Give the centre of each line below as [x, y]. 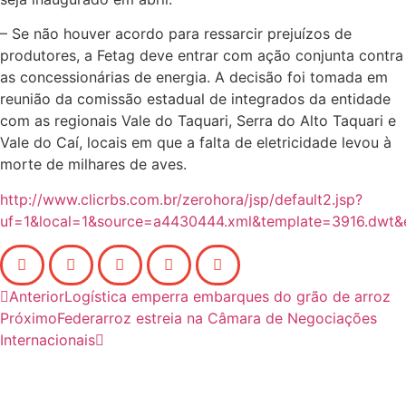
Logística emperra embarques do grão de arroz [227, 296]
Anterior [37, 296]
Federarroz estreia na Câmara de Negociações [217, 318]
